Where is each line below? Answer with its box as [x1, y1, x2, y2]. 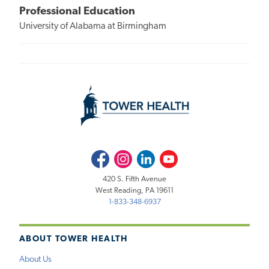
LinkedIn [137, 152, 165, 160]
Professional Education [19, 6, 135, 18]
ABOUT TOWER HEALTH [19, 235, 128, 244]
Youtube [160, 152, 188, 160]
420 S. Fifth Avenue [103, 175, 166, 183]
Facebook [91, 152, 123, 160]
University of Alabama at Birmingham [19, 22, 166, 32]
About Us [19, 255, 52, 264]
